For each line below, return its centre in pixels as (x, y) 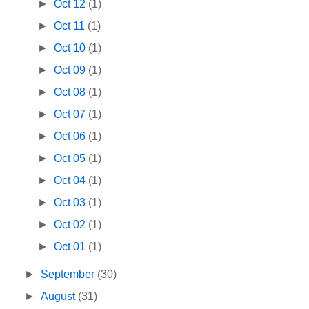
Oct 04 (71, 181)
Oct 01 (71, 247)
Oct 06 (71, 137)
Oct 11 (71, 26)
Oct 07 (71, 114)
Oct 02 (71, 225)
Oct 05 (71, 159)
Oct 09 (71, 70)
